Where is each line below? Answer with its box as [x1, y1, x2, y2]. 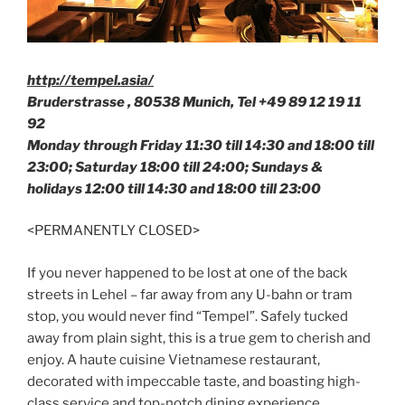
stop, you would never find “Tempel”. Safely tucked [27, 307, 348, 325]
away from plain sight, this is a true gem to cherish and [27, 329, 371, 346]
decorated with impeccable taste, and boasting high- [27, 372, 361, 390]
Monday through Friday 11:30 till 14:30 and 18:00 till [27, 137, 374, 154]
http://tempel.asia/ [27, 71, 154, 89]
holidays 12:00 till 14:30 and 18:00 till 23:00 [27, 180, 321, 197]
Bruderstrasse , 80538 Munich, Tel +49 [27, 93, 286, 110]
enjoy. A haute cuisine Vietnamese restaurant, [27, 351, 320, 368]
